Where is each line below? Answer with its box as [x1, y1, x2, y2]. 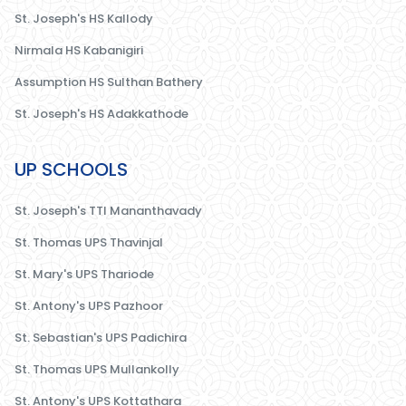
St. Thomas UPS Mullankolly [14, 360, 179, 378]
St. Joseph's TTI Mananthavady [14, 201, 202, 219]
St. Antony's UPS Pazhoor [14, 296, 163, 314]
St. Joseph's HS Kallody [14, 9, 153, 27]
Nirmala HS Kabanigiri [14, 41, 143, 59]
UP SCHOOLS [14, 156, 128, 182]
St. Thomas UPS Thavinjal [14, 233, 163, 251]
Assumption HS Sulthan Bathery [14, 72, 203, 91]
